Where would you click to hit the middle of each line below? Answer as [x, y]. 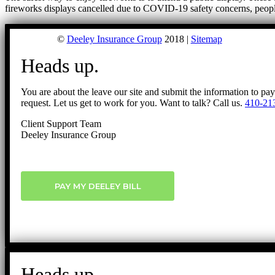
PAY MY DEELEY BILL [98, 186]
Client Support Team [61, 123]
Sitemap [206, 39]
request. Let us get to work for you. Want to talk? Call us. [133, 103]
